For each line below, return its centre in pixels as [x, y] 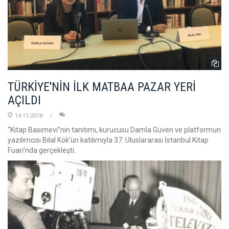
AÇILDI [24, 100]
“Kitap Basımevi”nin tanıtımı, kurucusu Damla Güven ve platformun [114, 130]
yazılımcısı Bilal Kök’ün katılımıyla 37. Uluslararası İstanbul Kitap [108, 140]
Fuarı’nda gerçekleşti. [42, 150]
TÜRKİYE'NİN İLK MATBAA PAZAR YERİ [102, 87]
